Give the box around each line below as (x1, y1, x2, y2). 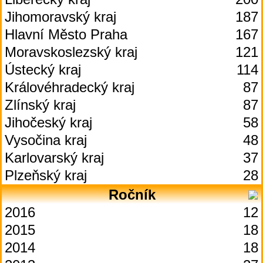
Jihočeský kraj (5, 114, 92, 130)
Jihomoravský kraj (5, 9, 116, 25)
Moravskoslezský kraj (5, 44, 137, 60)
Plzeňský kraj (5, 167, 87, 183)
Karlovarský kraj (5, 150, 104, 166)
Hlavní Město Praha (5, 26, 127, 42)
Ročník (108, 187, 156, 203)
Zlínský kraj (5, 97, 76, 113)
